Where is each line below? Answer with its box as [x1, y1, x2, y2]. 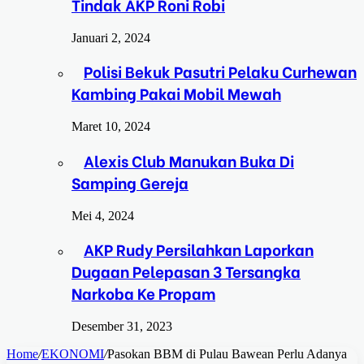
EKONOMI [41, 347, 104, 362]
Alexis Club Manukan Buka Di [84, 149, 294, 171]
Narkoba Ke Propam [71, 282, 215, 305]
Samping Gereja [71, 171, 188, 193]
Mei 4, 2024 [71, 208, 134, 223]
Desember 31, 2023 [71, 319, 172, 334]
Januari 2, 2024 [71, 30, 150, 45]
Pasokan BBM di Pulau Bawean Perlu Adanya [107, 347, 347, 362]
